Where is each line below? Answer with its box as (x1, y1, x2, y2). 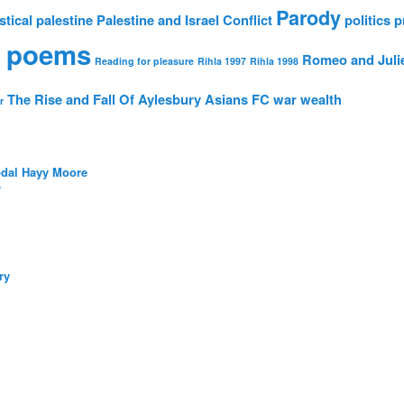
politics (344, 10, 390, 31)
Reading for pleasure (95, 54, 194, 69)
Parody (276, 4, 341, 32)
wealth (300, 89, 342, 110)
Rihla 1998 (250, 54, 298, 69)
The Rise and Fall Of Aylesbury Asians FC (7, 89, 270, 110)
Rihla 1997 (197, 54, 246, 69)
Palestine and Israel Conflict (96, 10, 272, 31)
